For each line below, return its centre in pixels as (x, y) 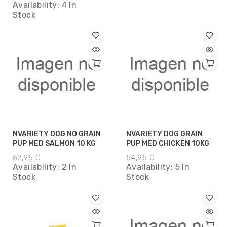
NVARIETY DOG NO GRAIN (57, 134)
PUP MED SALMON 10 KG (54, 144)
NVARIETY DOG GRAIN (164, 134)
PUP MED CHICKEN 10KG (168, 144)
